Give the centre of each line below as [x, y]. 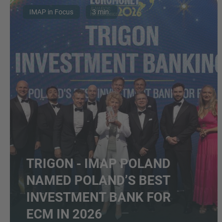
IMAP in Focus [51, 12]
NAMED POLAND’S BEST [98, 180]
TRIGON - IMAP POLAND [98, 163]
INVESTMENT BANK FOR [99, 197]
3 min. [102, 12]
